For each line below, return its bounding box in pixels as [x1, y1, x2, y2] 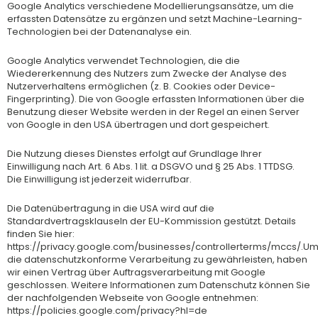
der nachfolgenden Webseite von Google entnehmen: [7, 290, 261, 305]
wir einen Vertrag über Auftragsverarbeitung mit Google [7, 265, 265, 279]
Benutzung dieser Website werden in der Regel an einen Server [7, 105, 300, 119]
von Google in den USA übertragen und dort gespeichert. [7, 118, 270, 131]
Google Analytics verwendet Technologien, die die [7, 54, 240, 67]
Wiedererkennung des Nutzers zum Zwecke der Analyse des [7, 67, 287, 80]
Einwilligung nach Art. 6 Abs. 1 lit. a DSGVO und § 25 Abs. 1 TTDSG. [7, 159, 295, 173]
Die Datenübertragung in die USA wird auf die [7, 201, 214, 215]
